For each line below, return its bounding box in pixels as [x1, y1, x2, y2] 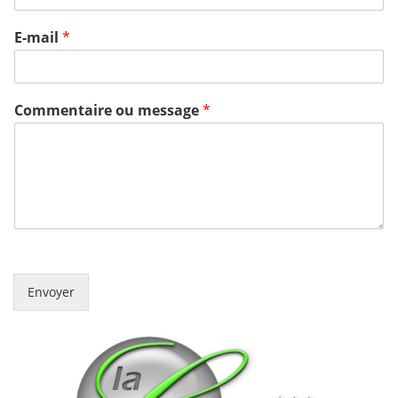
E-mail [14, 28, 62, 47]
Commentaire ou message [14, 100, 203, 120]
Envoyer [28, 283, 75, 300]
